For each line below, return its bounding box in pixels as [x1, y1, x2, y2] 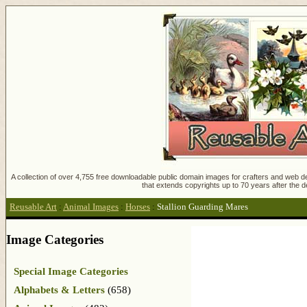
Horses [125, 202, 150, 212]
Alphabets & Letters [14, 284, 105, 295]
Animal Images [63, 202, 119, 212]
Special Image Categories [14, 265, 128, 277]
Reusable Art [10, 202, 57, 212]
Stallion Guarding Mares [157, 202, 248, 212]
